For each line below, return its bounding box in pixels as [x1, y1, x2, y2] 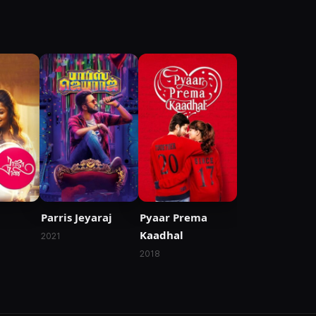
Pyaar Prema [140, 210, 207, 225]
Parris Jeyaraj [41, 210, 112, 225]
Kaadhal [140, 228, 183, 243]
